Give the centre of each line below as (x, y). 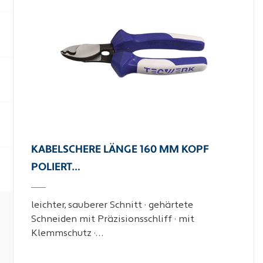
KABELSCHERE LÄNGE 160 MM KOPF (120, 150)
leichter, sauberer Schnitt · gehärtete (112, 205)
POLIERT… (56, 168)
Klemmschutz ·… (68, 234)
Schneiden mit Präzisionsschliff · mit (113, 220)
